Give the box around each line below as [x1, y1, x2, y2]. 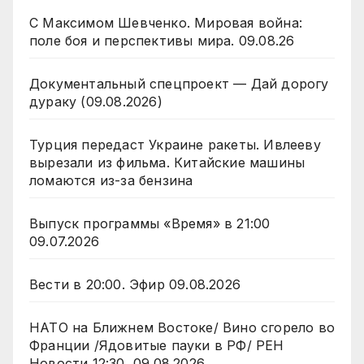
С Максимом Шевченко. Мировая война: [29, 15, 302, 32]
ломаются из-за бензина [29, 172, 193, 189]
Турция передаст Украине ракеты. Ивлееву [29, 136, 321, 154]
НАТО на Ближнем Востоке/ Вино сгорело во [29, 319, 335, 336]
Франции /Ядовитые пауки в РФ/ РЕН [29, 337, 284, 354]
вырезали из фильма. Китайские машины [29, 154, 305, 171]
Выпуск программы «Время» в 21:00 [29, 215, 271, 232]
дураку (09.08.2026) [29, 93, 162, 110]
